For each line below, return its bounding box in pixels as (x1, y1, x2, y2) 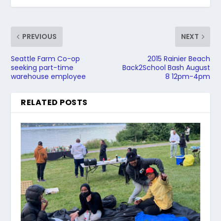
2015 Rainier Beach (147, 53, 210, 64)
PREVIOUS (22, 31, 57, 41)
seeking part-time (11, 62, 74, 73)
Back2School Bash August (122, 62, 210, 73)
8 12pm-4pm (165, 71, 210, 81)
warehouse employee (11, 71, 86, 81)
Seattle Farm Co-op (11, 53, 80, 64)
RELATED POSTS (21, 96, 88, 108)
